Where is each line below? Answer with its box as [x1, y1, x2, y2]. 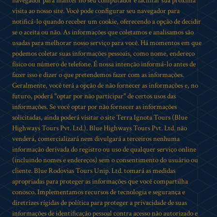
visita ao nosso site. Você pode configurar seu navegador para [12, 6, 180, 15]
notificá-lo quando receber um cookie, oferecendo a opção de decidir [12, 17, 201, 26]
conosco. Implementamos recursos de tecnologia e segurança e [12, 187, 185, 197]
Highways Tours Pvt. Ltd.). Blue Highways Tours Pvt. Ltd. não [12, 124, 187, 133]
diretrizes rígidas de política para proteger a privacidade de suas [12, 198, 187, 207]
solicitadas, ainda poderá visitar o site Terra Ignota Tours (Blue [12, 113, 187, 122]
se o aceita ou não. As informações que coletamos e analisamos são [12, 28, 194, 37]
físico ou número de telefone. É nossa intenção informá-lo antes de [12, 60, 196, 69]
